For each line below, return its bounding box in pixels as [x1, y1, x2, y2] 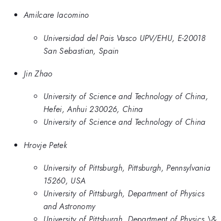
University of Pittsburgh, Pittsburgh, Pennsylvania [43, 162, 211, 174]
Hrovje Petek [24, 139, 67, 151]
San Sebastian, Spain [43, 44, 119, 57]
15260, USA [43, 175, 86, 187]
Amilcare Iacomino [24, 9, 89, 21]
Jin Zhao [24, 67, 53, 79]
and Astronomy [43, 200, 96, 213]
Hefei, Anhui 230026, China [43, 103, 143, 115]
